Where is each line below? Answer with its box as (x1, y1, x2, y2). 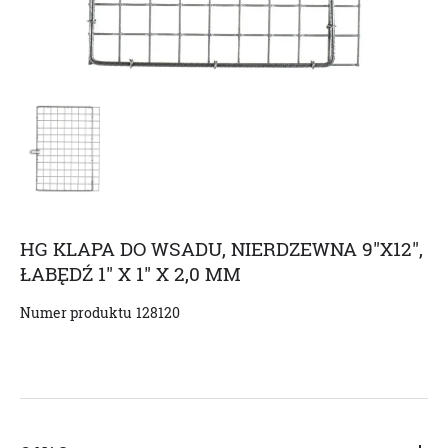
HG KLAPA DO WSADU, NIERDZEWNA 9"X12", (20, 235, 423, 262)
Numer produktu (20, 302, 132, 322)
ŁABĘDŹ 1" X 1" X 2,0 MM (20, 260, 241, 287)
